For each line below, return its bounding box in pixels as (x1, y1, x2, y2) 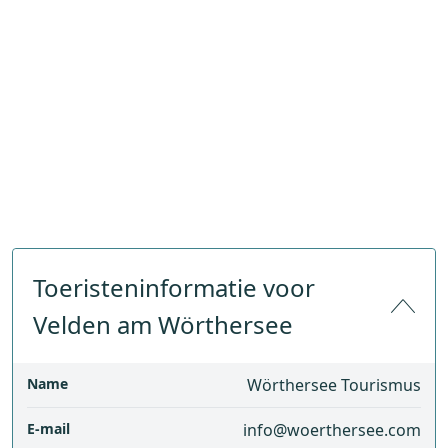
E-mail (27, 419, 70, 438)
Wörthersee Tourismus (247, 374, 421, 396)
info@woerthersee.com (243, 419, 421, 441)
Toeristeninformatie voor (33, 271, 315, 304)
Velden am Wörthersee (33, 308, 293, 341)
